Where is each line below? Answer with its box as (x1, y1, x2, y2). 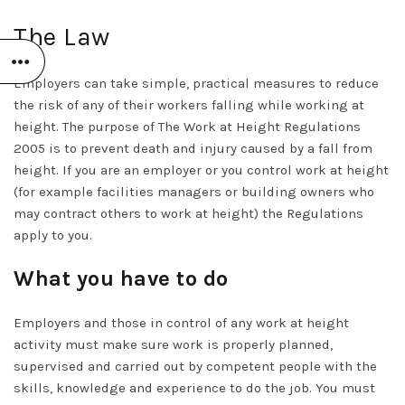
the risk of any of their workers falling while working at (14, 96, 364, 113)
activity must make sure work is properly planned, (14, 335, 333, 353)
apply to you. (14, 226, 92, 243)
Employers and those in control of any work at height (14, 314, 349, 331)
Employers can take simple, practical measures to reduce (14, 74, 379, 91)
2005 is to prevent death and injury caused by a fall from (14, 139, 372, 156)
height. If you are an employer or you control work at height (14, 161, 389, 178)
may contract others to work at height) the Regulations (14, 204, 363, 221)
